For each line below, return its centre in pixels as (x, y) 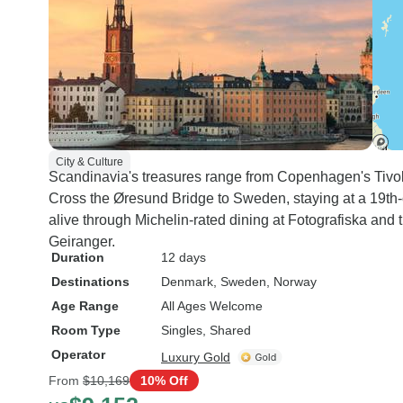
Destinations (90, 282)
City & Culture (90, 162)
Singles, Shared (206, 330)
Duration (78, 257)
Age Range (85, 306)
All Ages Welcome (212, 306)
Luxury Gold (196, 357)
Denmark (187, 282)
